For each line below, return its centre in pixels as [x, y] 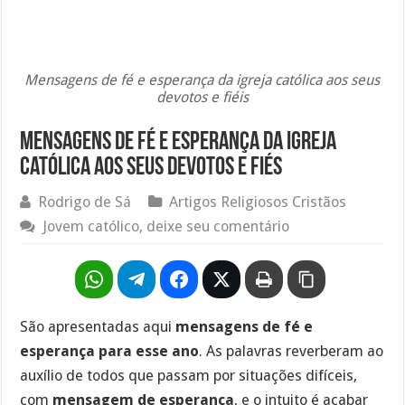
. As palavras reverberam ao [292, 351]
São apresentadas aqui [98, 326]
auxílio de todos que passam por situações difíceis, [189, 375]
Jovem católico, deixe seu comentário [166, 226]
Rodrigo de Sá [85, 202]
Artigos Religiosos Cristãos [258, 202]
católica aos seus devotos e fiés [151, 168]
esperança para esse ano [110, 351]
